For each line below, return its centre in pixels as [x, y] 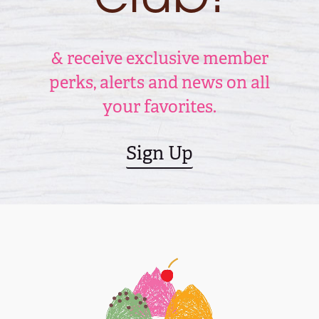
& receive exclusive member [159, 58]
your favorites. [159, 106]
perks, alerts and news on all [159, 82]
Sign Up [159, 153]
